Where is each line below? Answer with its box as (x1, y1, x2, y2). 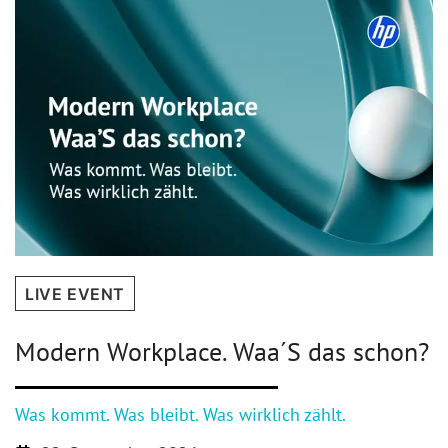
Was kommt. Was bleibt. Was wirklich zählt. (15, 403, 346, 427)
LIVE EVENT (25, 283, 125, 304)
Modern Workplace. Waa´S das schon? (15, 334, 429, 368)
